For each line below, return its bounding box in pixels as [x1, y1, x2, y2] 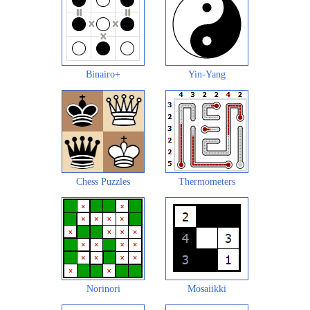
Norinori [86, 283, 120, 294]
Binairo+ [86, 69, 120, 80]
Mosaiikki [188, 283, 226, 294]
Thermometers [179, 176, 235, 187]
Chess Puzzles [76, 176, 130, 187]
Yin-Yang [188, 69, 226, 80]
